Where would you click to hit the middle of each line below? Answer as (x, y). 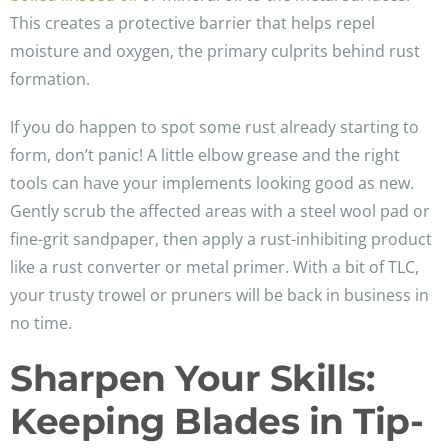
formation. (50, 79)
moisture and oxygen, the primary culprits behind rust (215, 51)
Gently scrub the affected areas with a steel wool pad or (220, 211)
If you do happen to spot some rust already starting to (214, 127)
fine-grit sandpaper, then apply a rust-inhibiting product (221, 239)
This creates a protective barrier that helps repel (192, 23)
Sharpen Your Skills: (192, 378)
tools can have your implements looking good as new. (212, 183)
